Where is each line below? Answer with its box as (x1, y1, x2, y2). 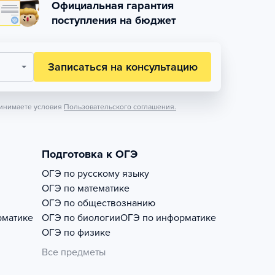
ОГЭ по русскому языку (42, 168, 149, 180)
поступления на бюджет (52, 14, 176, 27)
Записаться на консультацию (47, 60, 198, 74)
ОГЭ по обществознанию (42, 197, 155, 209)
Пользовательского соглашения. (64, 103, 176, 111)
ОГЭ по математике (42, 182, 130, 195)
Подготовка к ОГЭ (42, 147, 137, 161)
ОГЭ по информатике (120, 212, 216, 224)
